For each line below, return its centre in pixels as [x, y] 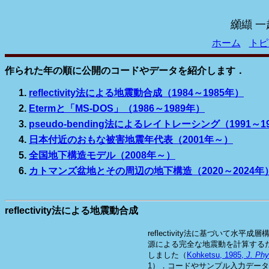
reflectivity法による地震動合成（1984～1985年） [136, 92]
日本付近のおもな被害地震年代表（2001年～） [131, 139]
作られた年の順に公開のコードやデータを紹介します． [125, 71]
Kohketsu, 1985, [216, 255]
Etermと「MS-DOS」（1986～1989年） [117, 108]
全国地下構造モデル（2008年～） [102, 155]
